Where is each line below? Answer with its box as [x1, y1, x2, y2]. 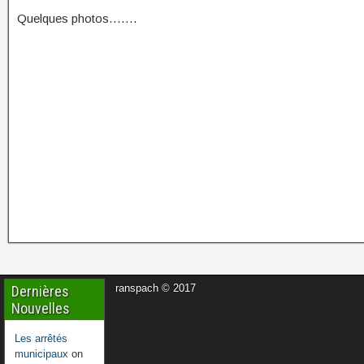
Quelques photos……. [17, 11, 136, 25]
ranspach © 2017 [115, 282, 197, 294]
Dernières [11, 283, 69, 300]
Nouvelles [11, 300, 70, 317]
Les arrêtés [15, 332, 67, 344]
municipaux [15, 348, 68, 360]
